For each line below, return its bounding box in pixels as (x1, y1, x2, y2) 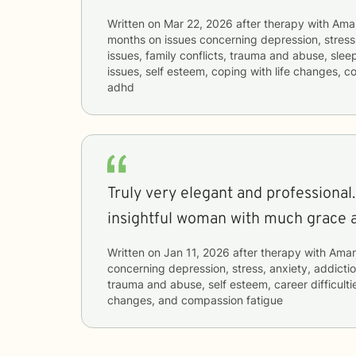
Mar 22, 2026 (164, 16, 233, 30)
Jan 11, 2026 (164, 245, 230, 259)
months (107, 32, 145, 46)
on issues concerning (149, 32, 261, 46)
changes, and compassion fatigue (107, 292, 283, 307)
